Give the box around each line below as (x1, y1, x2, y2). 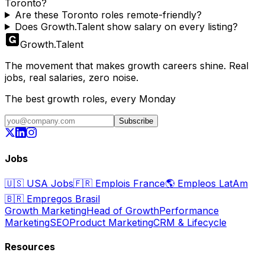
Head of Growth (86, 205, 159, 217)
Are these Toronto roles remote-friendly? (14, 8, 202, 21)
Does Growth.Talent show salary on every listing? (14, 20, 238, 33)
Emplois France (92, 177, 165, 190)
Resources (5, 241, 55, 253)
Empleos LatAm (174, 177, 248, 190)
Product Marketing (69, 216, 153, 229)
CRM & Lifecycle (153, 216, 227, 229)
